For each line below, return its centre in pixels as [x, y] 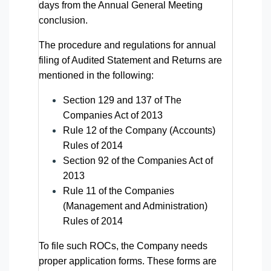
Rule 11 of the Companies [119, 191]
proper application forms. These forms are [128, 261]
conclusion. [63, 20]
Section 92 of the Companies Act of [138, 160]
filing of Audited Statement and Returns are [130, 60]
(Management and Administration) [135, 206]
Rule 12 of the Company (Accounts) [139, 130]
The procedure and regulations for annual [127, 45]
